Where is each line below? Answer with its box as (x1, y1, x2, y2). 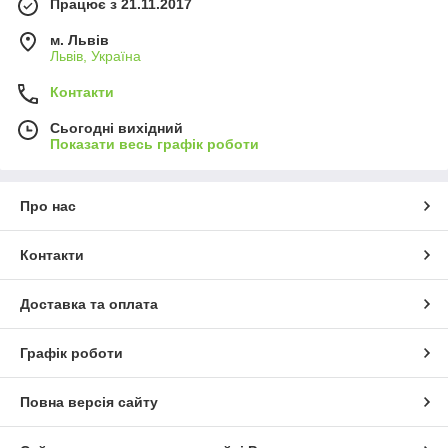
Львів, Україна (50, 48, 141, 65)
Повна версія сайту (20, 394, 158, 411)
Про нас (20, 198, 76, 215)
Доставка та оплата (20, 296, 158, 313)
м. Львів (50, 32, 109, 49)
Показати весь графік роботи (50, 136, 259, 153)
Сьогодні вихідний (50, 120, 183, 137)
